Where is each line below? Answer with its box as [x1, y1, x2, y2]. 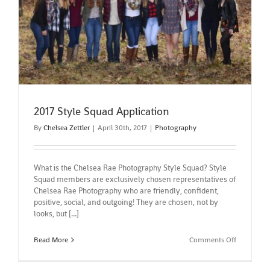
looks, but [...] [34, 208, 79, 219]
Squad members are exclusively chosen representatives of [34, 174, 236, 184]
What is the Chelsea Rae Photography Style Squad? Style [34, 162, 227, 173]
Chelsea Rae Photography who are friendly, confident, [34, 185, 219, 196]
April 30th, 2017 [98, 122, 147, 133]
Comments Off [189, 234, 236, 245]
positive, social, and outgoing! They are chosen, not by [34, 196, 218, 207]
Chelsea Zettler [43, 122, 90, 133]
